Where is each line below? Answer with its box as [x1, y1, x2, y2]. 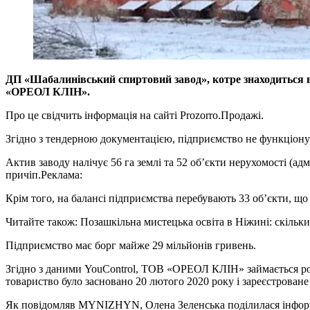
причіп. [6, 169, 41, 181]
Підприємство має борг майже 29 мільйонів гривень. [6, 239, 256, 252]
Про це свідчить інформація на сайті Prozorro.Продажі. [6, 109, 264, 122]
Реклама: [41, 169, 82, 181]
